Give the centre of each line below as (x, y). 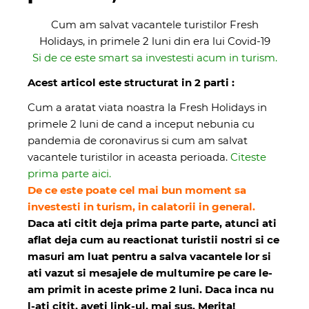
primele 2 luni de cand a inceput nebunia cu (141, 123)
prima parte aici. (69, 173)
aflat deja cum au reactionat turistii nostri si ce (153, 239)
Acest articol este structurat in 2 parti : (131, 82)
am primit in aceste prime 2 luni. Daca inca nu (151, 289)
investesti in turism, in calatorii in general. (141, 206)
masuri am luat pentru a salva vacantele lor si (149, 256)
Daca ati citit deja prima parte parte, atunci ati (152, 223)
